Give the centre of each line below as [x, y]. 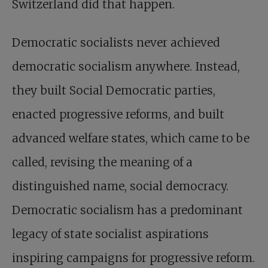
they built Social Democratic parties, [114, 90]
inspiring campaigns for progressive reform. [133, 258]
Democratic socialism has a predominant [127, 210]
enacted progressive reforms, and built [118, 114]
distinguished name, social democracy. [120, 186]
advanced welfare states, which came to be [131, 138]
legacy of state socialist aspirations [110, 234]
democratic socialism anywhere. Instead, [126, 66]
